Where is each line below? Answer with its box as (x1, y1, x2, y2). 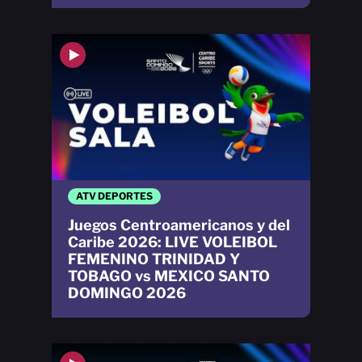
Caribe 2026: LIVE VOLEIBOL (68, 233, 277, 250)
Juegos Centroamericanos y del (68, 216, 290, 234)
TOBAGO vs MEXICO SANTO (68, 267, 270, 284)
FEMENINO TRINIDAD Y (68, 250, 240, 267)
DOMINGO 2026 (68, 284, 186, 301)
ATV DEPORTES (76, 189, 153, 202)
